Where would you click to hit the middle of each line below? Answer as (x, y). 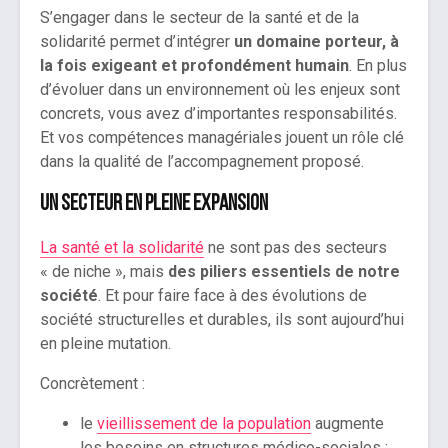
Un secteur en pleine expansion (154, 205)
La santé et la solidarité (122, 248)
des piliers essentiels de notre (284, 272)
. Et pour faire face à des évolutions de (232, 296)
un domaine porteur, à (316, 42)
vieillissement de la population (204, 424)
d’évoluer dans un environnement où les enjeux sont (220, 90)
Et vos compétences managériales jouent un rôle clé (222, 138)
